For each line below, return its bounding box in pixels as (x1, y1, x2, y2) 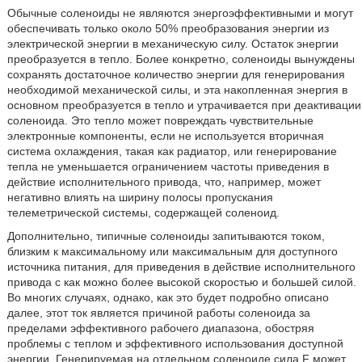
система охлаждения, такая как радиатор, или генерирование (6, 145, 337, 158)
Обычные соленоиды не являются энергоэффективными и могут (6, 6, 353, 19)
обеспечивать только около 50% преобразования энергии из (6, 22, 329, 35)
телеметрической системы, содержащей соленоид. (6, 206, 280, 219)
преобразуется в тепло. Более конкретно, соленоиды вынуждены (6, 53, 355, 65)
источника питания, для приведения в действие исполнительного (6, 260, 356, 273)
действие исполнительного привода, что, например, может (6, 175, 321, 188)
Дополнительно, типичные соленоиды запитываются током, (6, 229, 325, 242)
